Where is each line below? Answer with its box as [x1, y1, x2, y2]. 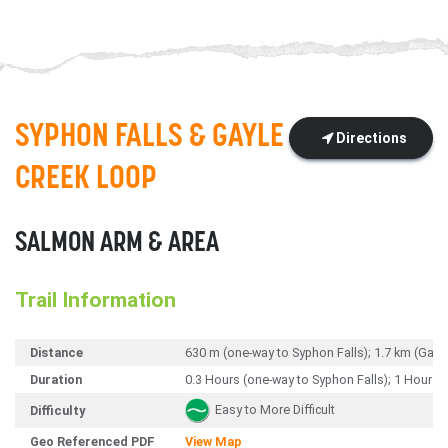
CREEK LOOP [15, 163, 157, 197]
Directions [333, 130, 407, 147]
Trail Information [15, 288, 176, 313]
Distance [30, 345, 83, 361]
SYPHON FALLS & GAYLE [15, 121, 284, 155]
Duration [30, 372, 82, 388]
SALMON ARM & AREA [15, 230, 219, 259]
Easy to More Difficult [215, 402, 335, 418]
